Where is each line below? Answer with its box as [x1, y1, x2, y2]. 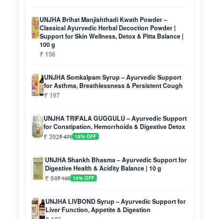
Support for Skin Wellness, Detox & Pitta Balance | [40, 32, 184, 41]
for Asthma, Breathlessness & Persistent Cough [44, 81, 183, 90]
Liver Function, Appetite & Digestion [45, 205, 151, 215]
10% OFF [72, 175, 94, 182]
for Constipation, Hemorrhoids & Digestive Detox [44, 122, 186, 131]
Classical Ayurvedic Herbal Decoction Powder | [40, 23, 176, 33]
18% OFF [75, 133, 97, 140]
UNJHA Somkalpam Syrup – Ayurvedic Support [44, 73, 181, 82]
